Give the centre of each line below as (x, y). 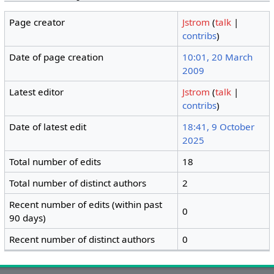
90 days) (28, 218)
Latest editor (37, 92)
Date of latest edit (48, 127)
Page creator (37, 22)
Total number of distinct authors (78, 183)
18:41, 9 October (219, 127)
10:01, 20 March (218, 57)
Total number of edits (55, 162)
